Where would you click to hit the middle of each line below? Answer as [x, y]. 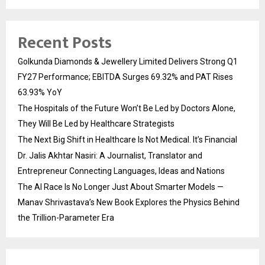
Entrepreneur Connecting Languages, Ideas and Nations [121, 171]
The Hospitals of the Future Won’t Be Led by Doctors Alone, [127, 108]
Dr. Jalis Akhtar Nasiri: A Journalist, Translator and [110, 155]
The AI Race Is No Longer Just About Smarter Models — [121, 187]
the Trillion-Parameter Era [66, 217]
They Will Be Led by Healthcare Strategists [96, 123]
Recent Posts [65, 43]
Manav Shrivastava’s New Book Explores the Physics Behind [129, 202]
